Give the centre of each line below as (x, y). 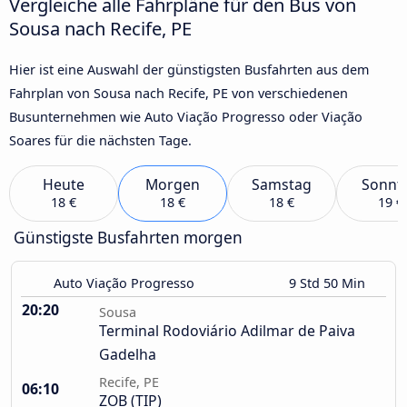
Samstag (282, 185)
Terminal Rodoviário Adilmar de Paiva (227, 331)
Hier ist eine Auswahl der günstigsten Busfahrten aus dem (189, 69)
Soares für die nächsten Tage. (100, 140)
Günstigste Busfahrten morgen (128, 238)
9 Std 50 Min (329, 283)
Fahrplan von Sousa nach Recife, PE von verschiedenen (179, 93)
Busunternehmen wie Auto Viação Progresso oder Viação (186, 116)
